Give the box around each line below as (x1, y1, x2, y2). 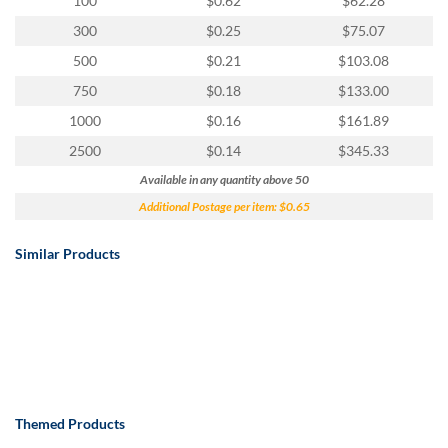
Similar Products (15, 244, 120, 262)
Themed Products (15, 414, 125, 432)
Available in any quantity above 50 (139, 171, 309, 187)
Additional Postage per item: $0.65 (138, 198, 310, 214)
